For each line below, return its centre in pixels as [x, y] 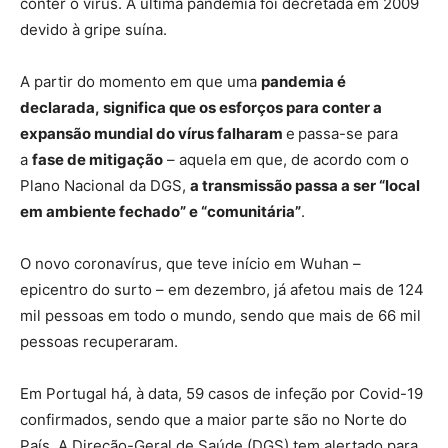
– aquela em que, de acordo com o [286, 160]
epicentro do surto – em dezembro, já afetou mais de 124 [222, 290]
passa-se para [348, 134]
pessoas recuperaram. [101, 342]
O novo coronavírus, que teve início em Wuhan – [190, 264]
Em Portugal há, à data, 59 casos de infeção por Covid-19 [221, 394]
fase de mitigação [97, 160]
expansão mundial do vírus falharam [153, 134]
